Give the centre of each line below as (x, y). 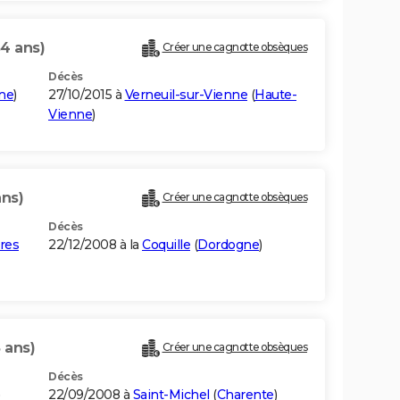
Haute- (275, 95)
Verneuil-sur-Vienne (186, 95)
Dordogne (228, 245)
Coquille (166, 245)
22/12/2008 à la (95, 245)
